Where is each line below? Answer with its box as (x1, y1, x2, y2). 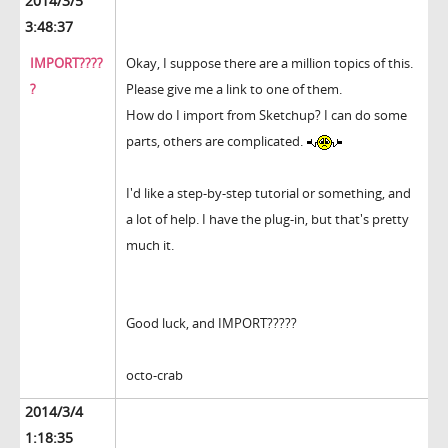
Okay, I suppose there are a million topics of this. (126, 54, 413, 73)
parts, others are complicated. (126, 132, 306, 151)
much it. (126, 236, 174, 255)
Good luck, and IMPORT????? (126, 314, 297, 333)
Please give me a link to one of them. (126, 80, 342, 99)
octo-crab (126, 366, 183, 385)
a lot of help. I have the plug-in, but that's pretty (126, 210, 409, 229)
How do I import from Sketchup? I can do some (126, 106, 407, 125)
